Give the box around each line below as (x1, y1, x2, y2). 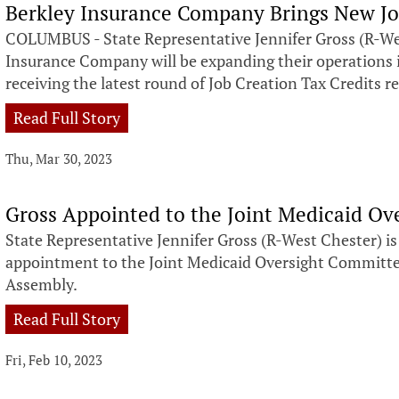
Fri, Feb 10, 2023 (5, 350, 103, 369)
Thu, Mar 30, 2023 (5, 150, 113, 168)
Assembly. (5, 273, 81, 295)
